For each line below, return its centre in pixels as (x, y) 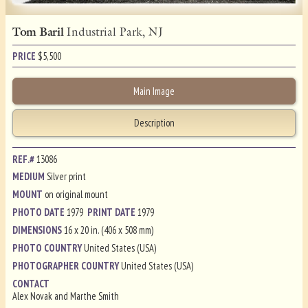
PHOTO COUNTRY (48, 248)
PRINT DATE (113, 212)
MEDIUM (30, 177)
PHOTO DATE (40, 212)
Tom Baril (39, 32)
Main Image (154, 91)
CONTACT (31, 283)
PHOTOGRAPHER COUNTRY (67, 265)
